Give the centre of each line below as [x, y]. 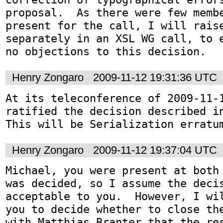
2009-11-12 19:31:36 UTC [155, 78]
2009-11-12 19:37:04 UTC [155, 150]
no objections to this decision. [106, 52]
